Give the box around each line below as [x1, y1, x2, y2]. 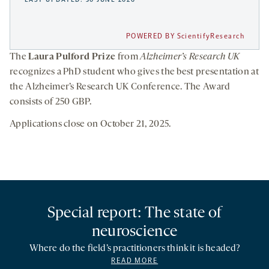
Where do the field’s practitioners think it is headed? [29, 244, 240, 254]
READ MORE [110, 256, 159, 265]
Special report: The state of [47, 205, 222, 222]
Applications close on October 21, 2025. [10, 119, 171, 130]
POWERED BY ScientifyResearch [125, 32, 244, 41]
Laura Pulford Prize [28, 52, 116, 62]
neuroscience [91, 224, 178, 241]
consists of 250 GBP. [10, 97, 92, 107]
